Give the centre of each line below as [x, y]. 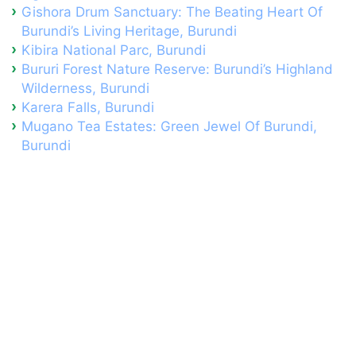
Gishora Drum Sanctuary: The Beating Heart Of [172, 12]
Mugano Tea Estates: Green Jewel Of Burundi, [169, 126]
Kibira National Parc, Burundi [114, 50]
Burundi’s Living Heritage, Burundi [129, 31]
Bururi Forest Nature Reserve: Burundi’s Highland [177, 69]
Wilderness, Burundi [85, 88]
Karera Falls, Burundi [88, 107]
